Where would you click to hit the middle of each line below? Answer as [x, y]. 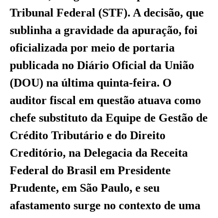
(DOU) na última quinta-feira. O [91, 83]
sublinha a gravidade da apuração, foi [104, 30]
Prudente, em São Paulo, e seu [85, 188]
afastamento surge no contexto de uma [105, 206]
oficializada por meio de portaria [92, 48]
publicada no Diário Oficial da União [102, 65]
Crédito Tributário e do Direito [88, 136]
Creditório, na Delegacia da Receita [99, 153]
